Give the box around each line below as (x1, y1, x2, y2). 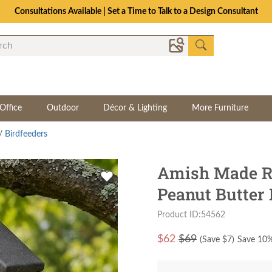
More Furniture (192, 104, 249, 112)
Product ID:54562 (157, 210, 225, 219)
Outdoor (46, 104, 79, 112)
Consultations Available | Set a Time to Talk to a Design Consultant (14, 7, 258, 16)
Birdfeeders (5, 130, 47, 138)
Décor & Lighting (103, 104, 168, 112)
